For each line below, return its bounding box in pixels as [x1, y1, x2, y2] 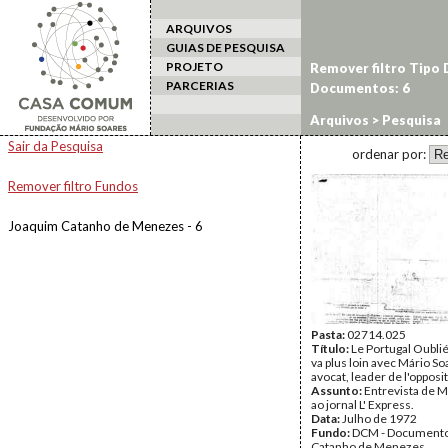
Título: [311, 341, 351, 356]
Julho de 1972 [342, 411, 417, 426]
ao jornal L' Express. [311, 397, 414, 412]
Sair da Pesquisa [8, 138, 103, 154]
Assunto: [311, 383, 364, 398]
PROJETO [166, 59, 223, 74]
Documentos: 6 [310, 80, 410, 96]
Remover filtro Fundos [8, 178, 138, 194]
